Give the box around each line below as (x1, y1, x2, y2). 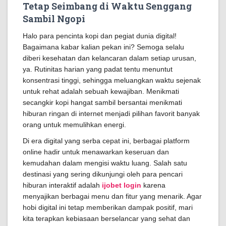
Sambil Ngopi (23, 13, 85, 25)
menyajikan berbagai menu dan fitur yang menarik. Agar (23, 192, 202, 200)
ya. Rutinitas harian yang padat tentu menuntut (23, 65, 173, 73)
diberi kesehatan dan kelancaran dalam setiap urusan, (23, 54, 196, 62)
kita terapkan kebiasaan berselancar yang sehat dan (23, 214, 190, 222)
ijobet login (102, 181, 141, 189)
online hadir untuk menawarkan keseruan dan (23, 148, 169, 156)
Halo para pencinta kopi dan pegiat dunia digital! (23, 32, 177, 40)
